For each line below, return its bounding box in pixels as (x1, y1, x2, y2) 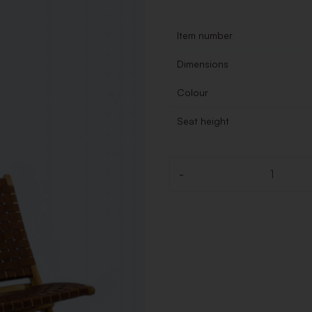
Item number (177, 29, 233, 41)
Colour (177, 86, 209, 98)
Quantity (169, 173, 215, 188)
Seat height (177, 115, 230, 127)
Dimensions (177, 58, 229, 70)
